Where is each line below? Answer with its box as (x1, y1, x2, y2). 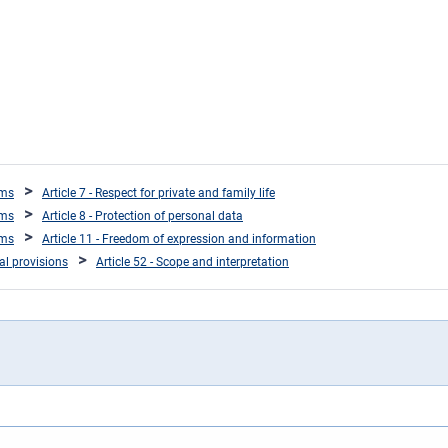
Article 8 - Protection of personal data (42, 209, 243, 224)
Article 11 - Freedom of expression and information (42, 232, 316, 247)
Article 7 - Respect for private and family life (42, 186, 275, 201)
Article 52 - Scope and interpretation (96, 255, 289, 270)
